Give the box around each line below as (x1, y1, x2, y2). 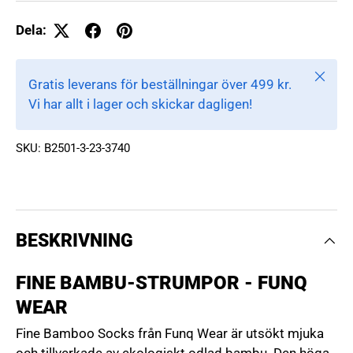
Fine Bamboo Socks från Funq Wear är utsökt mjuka (16, 325, 324, 342)
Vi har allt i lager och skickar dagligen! (28, 96, 252, 113)
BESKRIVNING (16, 230, 133, 252)
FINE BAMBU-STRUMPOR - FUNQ (16, 272, 307, 295)
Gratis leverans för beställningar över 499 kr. (28, 76, 292, 93)
